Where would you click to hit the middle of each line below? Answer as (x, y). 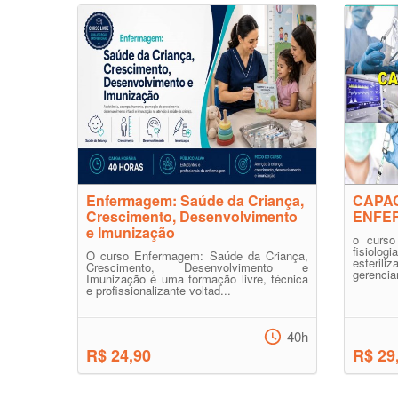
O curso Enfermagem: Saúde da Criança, (197, 255)
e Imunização (131, 232)
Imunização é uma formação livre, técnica (197, 279)
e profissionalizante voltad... (159, 290)
